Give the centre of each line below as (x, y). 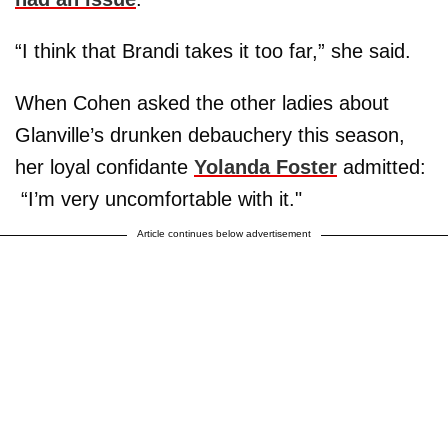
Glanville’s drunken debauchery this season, (210, 134)
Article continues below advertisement (224, 233)
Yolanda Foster (265, 166)
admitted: (381, 166)
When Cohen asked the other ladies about (202, 102)
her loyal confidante (104, 166)
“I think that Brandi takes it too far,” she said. (213, 50)
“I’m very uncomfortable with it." (158, 198)
